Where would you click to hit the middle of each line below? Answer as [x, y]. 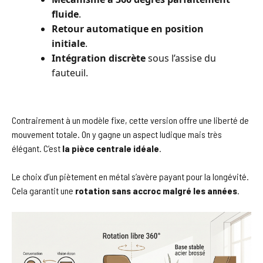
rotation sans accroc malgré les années [156, 190]
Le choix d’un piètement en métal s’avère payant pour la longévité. [130, 176]
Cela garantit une [43, 190]
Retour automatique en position [128, 28]
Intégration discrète [99, 58]
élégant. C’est [37, 148]
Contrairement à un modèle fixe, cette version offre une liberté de [130, 120]
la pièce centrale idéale [111, 148]
